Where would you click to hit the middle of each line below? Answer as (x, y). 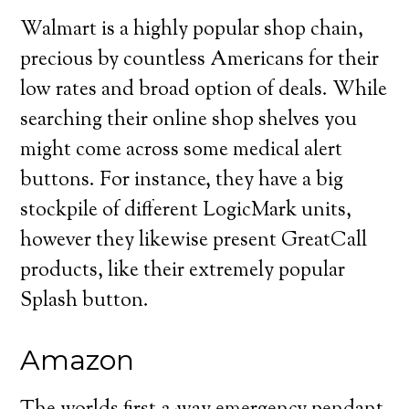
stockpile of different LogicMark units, (186, 211)
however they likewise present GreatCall (194, 241)
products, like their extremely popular (183, 271)
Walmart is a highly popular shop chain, (192, 30)
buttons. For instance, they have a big (182, 181)
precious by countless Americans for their (200, 60)
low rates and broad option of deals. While (204, 90)
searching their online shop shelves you (189, 121)
